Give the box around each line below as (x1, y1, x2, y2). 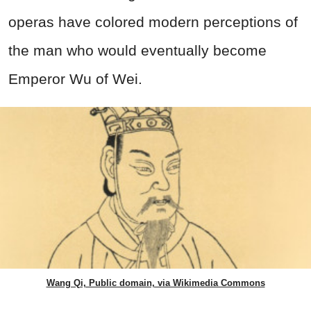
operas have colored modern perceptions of (8, 14, 298, 31)
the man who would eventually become (8, 42, 267, 59)
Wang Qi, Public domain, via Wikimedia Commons (46, 278, 265, 289)
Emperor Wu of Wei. (8, 71, 146, 87)
